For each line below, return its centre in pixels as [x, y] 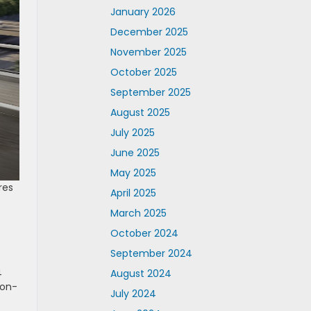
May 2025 [133, 173]
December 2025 [149, 32]
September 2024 [151, 253]
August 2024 [141, 274]
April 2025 [133, 193]
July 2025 [133, 133]
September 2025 [151, 92]
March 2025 [138, 213]
